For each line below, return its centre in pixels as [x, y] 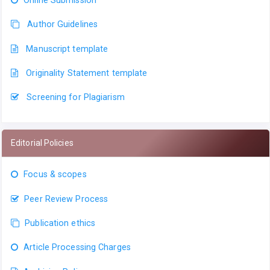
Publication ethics [60, 223]
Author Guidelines [63, 24]
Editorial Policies [42, 143]
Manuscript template [67, 49]
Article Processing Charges [77, 247]
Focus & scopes [55, 174]
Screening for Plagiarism [74, 97]
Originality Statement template [87, 73]
